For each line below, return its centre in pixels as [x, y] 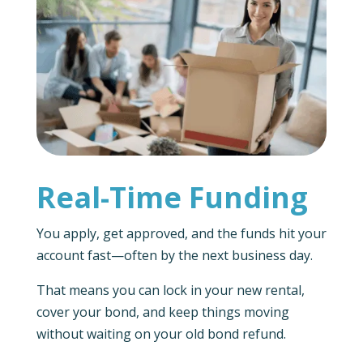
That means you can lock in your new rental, [170, 290]
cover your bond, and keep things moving [162, 312]
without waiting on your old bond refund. [161, 334]
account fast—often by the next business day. [174, 256]
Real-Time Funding [172, 198]
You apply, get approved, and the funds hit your [181, 234]
